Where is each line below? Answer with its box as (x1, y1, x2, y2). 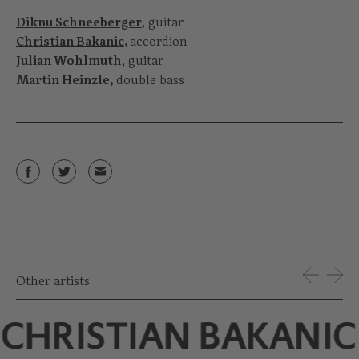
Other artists (16, 272, 90, 288)
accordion (130, 33, 188, 49)
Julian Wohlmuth (16, 52, 122, 68)
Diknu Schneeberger (16, 14, 142, 30)
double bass (113, 71, 184, 87)
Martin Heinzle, (16, 71, 113, 87)
